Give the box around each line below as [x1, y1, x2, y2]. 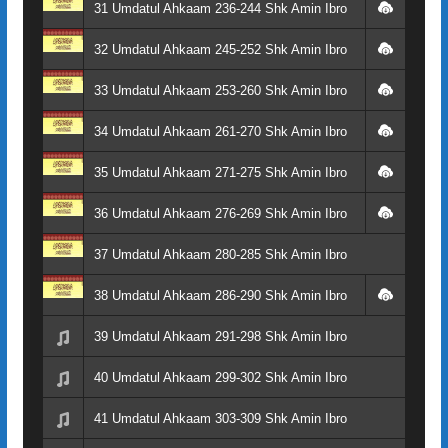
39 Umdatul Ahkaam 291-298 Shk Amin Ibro [93, 328, 347, 344]
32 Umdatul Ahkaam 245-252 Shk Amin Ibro [93, 41, 347, 57]
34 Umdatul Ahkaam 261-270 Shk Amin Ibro [93, 123, 347, 139]
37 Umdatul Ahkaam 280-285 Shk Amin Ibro [93, 246, 347, 262]
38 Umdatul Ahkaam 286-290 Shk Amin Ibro [93, 287, 347, 303]
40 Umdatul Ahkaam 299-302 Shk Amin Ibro [93, 369, 347, 385]
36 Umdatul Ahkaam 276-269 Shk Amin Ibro [93, 205, 347, 221]
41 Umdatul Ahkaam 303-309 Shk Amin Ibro [93, 410, 347, 426]
